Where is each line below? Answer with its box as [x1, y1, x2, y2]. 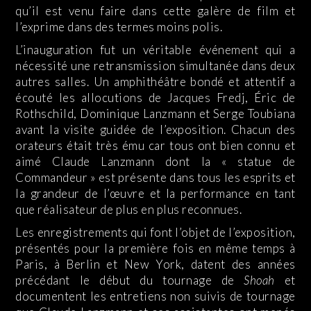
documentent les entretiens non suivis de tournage [15, 289, 296, 304]
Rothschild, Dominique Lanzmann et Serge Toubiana [15, 106, 296, 121]
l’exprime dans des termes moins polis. [15, 19, 223, 35]
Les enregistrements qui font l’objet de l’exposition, [15, 225, 296, 240]
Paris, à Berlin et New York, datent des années [15, 257, 296, 272]
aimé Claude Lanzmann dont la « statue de [15, 154, 296, 169]
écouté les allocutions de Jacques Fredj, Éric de [15, 90, 296, 106]
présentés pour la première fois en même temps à [15, 241, 296, 256]
